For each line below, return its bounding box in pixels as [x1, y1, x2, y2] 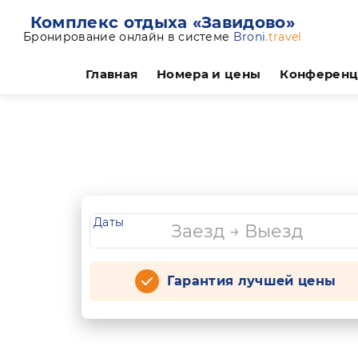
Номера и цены [157, 66, 261, 82]
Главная [85, 66, 138, 82]
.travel [265, 29, 302, 44]
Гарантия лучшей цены [166, 273, 336, 288]
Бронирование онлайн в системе [23, 29, 233, 44]
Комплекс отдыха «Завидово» [30, 12, 296, 32]
